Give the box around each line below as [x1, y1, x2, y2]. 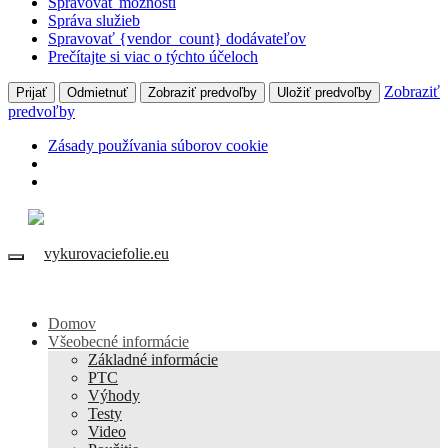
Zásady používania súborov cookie [48, 137, 268, 155]
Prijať [16, 85, 47, 101]
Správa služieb [48, 12, 140, 30]
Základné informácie [88, 350, 218, 368]
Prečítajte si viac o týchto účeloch [48, 48, 258, 66]
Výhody [88, 386, 140, 404]
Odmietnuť [67, 85, 128, 101]
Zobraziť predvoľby [148, 85, 257, 101]
